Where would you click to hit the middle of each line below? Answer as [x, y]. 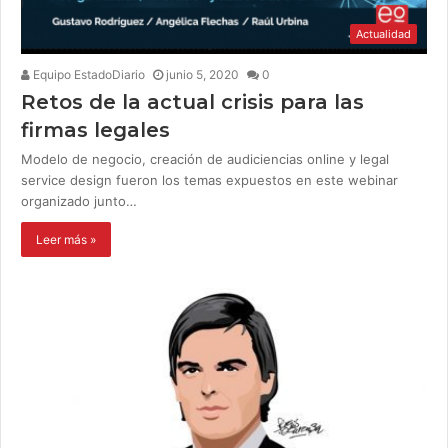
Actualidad [383, 34]
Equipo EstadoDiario [87, 75]
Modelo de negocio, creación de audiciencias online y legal [205, 159]
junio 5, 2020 [202, 75]
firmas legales [95, 130]
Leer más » [66, 240]
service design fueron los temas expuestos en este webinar [209, 180]
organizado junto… [79, 201]
